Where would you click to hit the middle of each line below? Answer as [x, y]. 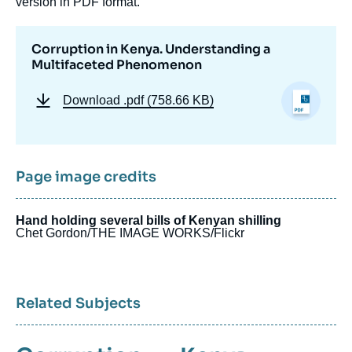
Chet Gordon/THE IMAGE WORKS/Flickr [130, 233]
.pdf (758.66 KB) [169, 101]
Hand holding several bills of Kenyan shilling [148, 220]
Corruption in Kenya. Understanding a [151, 49]
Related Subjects [78, 303]
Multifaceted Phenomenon [117, 65]
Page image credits [86, 176]
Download [93, 101]
